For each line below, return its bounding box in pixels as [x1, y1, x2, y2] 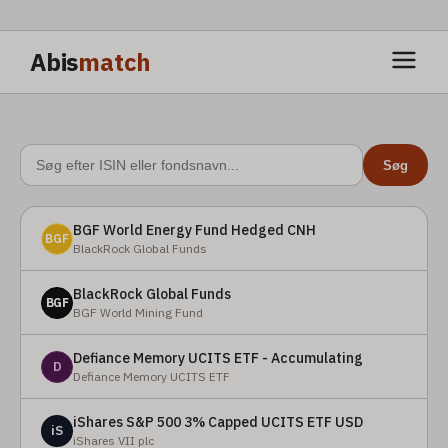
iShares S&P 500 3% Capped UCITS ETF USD [73, 413, 363, 431]
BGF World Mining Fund [73, 305, 203, 320]
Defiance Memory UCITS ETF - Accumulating [73, 349, 363, 367]
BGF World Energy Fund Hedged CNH [73, 221, 316, 239]
